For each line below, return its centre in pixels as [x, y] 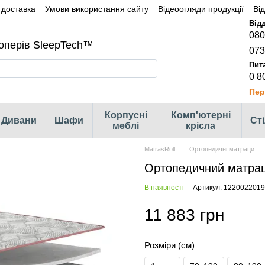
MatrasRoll [160, 149]
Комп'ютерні [201, 115]
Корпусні [126, 115]
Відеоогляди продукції [201, 9]
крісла [201, 126]
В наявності [164, 188]
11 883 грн [184, 215]
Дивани [19, 120]
